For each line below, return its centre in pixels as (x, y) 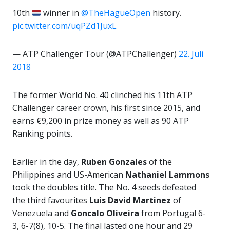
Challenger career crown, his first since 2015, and (106, 108)
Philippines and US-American (68, 175)
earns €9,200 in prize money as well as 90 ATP (101, 121)
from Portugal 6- (172, 213)
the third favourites (51, 200)
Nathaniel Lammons (166, 175)
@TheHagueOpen (116, 13)
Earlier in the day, (47, 162)
